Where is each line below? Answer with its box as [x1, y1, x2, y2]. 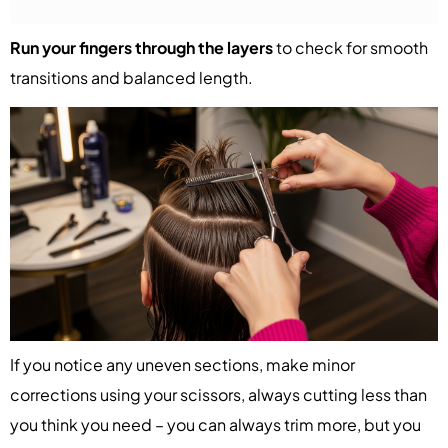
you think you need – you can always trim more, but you [10, 413, 421, 435]
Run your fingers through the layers [10, 37, 273, 59]
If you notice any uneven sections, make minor [10, 353, 355, 375]
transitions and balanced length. [10, 67, 253, 89]
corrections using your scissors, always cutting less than [10, 383, 427, 405]
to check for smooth [273, 37, 428, 59]
